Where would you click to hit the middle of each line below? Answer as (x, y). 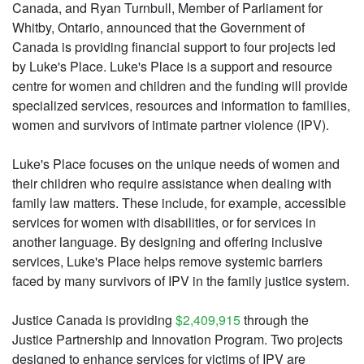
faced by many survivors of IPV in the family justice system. (181, 281)
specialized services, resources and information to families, (181, 106)
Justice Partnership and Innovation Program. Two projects (178, 340)
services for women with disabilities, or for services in (164, 223)
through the (275, 320)
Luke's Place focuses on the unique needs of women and (176, 164)
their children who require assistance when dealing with (172, 184)
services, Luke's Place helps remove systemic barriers (167, 262)
